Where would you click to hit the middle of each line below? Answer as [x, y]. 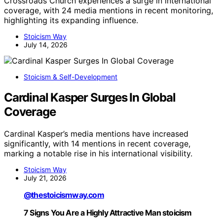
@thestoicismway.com [64, 195]
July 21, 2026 [45, 178]
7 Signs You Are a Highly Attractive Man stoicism [108, 213]
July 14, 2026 [46, 44]
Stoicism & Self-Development [71, 76]
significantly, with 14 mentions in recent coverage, [97, 144]
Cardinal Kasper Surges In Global [90, 98]
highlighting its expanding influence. [71, 20]
